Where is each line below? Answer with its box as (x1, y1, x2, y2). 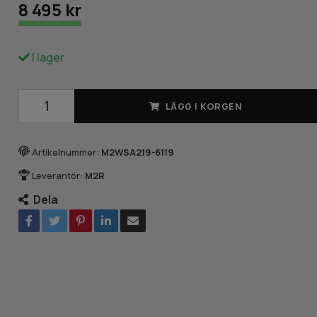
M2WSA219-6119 (101, 145, 175, 158)
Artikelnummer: (32, 145, 100, 158)
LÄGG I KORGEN (165, 99, 243, 113)
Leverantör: (32, 168, 83, 182)
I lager (30, 49, 65, 65)
